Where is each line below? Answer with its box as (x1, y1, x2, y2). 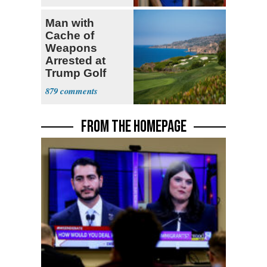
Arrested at (45, 54, 105, 67)
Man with (45, 17, 94, 30)
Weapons (45, 42, 97, 55)
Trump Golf (45, 67, 106, 80)
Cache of (45, 29, 94, 42)
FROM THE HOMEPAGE (80, 117, 187, 137)
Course (45, 79, 85, 92)
